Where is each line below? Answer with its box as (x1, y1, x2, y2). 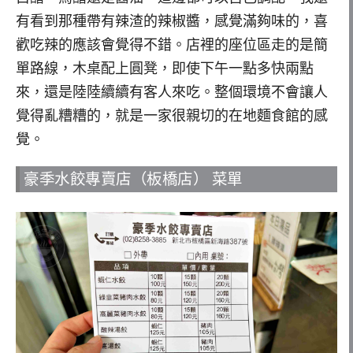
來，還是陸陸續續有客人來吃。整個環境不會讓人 (16, 84, 328, 101)
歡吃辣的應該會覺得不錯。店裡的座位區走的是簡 (16, 37, 328, 54)
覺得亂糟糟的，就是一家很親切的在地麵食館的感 (16, 108, 328, 124)
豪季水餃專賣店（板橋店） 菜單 (24, 171, 243, 188)
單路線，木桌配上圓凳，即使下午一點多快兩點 (16, 61, 314, 77)
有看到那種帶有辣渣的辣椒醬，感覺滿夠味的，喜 (16, 13, 328, 30)
